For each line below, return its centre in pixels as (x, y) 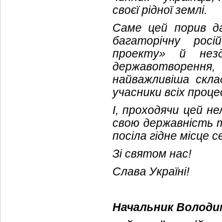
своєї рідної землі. (160, 10)
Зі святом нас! (152, 154)
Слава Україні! (151, 171)
